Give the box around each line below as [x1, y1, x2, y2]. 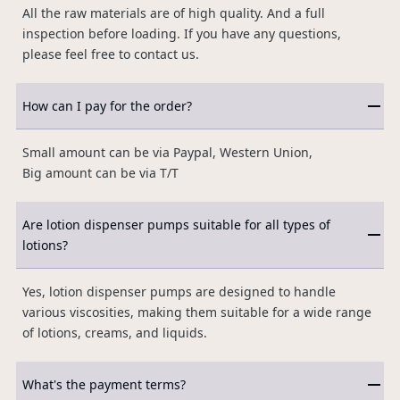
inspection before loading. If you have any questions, [21, 25, 341, 43]
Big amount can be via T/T [21, 164, 182, 182]
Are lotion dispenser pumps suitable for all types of [21, 216, 330, 234]
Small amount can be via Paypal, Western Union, [21, 144, 316, 162]
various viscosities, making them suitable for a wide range [21, 304, 371, 321]
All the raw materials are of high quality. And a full [21, 4, 325, 22]
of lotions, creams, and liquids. [21, 324, 207, 342]
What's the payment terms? [21, 376, 186, 394]
